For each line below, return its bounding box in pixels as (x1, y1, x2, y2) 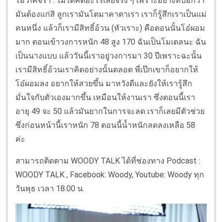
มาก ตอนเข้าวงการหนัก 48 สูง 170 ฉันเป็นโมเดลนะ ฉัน (15, 37, 206, 47)
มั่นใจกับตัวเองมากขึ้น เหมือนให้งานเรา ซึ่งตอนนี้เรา (15, 92, 195, 102)
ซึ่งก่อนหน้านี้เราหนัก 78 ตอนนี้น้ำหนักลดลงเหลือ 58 (15, 120, 195, 130)
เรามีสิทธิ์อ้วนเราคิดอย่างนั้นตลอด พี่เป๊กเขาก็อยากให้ (15, 64, 198, 74)
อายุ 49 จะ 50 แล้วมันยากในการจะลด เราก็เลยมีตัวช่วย (15, 106, 205, 116)
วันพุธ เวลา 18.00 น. (15, 183, 84, 193)
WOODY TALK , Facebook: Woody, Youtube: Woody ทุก (15, 169, 204, 179)
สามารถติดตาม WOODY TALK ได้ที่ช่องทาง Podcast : (15, 156, 200, 166)
